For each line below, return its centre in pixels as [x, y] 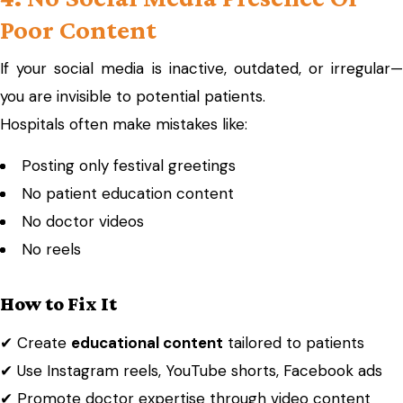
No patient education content [128, 193]
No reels [51, 249]
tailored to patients [294, 343]
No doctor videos [83, 221]
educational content [147, 343]
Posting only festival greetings [129, 166]
